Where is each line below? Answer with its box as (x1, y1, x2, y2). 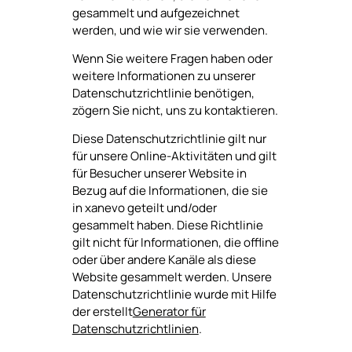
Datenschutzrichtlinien (71, 321, 199, 337)
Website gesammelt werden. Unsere (71, 269, 272, 285)
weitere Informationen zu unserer (71, 67, 255, 84)
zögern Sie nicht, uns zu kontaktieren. (71, 101, 278, 119)
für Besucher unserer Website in (71, 165, 247, 181)
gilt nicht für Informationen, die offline (71, 234, 279, 251)
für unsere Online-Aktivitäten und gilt (71, 148, 277, 164)
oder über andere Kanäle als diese (71, 251, 256, 268)
